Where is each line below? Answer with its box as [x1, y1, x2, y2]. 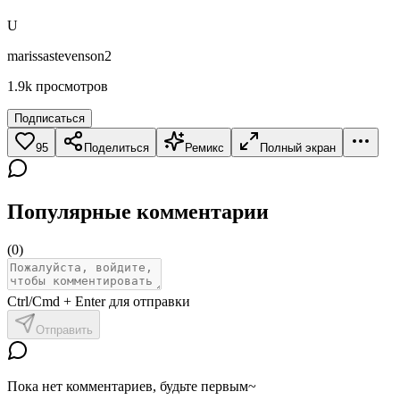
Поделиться [84, 140, 149, 154]
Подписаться [14, 111, 85, 125]
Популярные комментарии [7, 199, 269, 223]
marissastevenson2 [7, 47, 112, 63]
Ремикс [185, 140, 224, 154]
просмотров [36, 78, 108, 94]
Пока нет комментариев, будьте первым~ [7, 378, 256, 394]
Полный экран [260, 140, 336, 154]
